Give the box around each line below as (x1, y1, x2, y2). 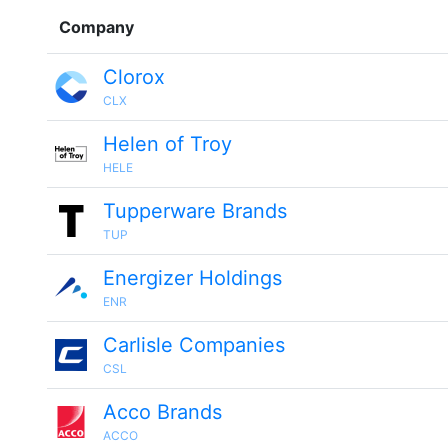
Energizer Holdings (103, 266, 282, 290)
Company (59, 17, 134, 37)
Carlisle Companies (103, 333, 285, 357)
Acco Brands (103, 400, 222, 424)
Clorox (103, 65, 165, 89)
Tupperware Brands (103, 199, 287, 223)
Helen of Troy (103, 132, 232, 156)
